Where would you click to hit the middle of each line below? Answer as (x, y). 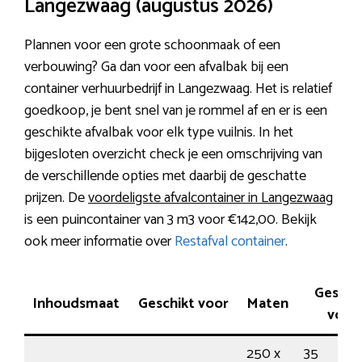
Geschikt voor (183, 303)
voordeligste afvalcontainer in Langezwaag (210, 198)
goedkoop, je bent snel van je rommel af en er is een (176, 110)
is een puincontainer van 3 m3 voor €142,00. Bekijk (170, 219)
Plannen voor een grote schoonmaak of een (152, 45)
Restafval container (230, 241)
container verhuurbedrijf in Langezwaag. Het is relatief (178, 88)
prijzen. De (56, 198)
